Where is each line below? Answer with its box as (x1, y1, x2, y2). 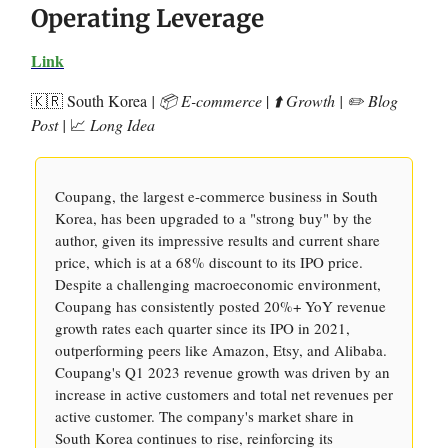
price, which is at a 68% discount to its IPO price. (55, 252, 363, 272)
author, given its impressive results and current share (55, 230, 380, 250)
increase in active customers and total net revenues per (55, 384, 393, 404)
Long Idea (86, 114, 155, 135)
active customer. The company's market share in (55, 406, 354, 426)
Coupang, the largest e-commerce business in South (55, 186, 378, 206)
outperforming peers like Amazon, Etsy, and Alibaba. (55, 340, 387, 360)
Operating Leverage (31, 3, 264, 34)
